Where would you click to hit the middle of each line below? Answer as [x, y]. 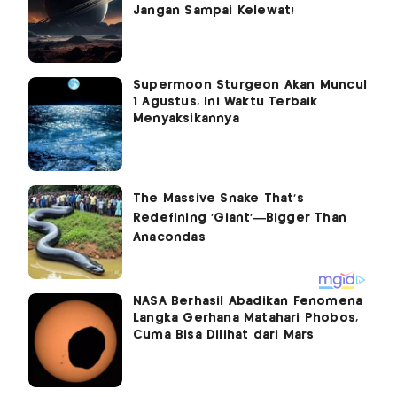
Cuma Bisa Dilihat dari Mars [224, 335]
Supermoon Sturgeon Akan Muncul [250, 86]
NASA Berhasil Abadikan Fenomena [248, 302]
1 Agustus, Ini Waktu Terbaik [226, 102]
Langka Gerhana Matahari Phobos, [246, 319]
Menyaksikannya [186, 119]
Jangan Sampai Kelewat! [214, 11]
